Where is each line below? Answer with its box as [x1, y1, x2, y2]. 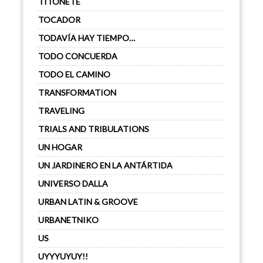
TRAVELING [38, 106, 85, 116]
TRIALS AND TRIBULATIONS [38, 124, 149, 134]
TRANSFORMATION [38, 87, 116, 97]
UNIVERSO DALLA [38, 178, 108, 188]
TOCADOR [38, 15, 80, 25]
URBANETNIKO [38, 215, 99, 225]
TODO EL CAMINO [38, 69, 110, 79]
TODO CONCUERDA [38, 51, 117, 61]
